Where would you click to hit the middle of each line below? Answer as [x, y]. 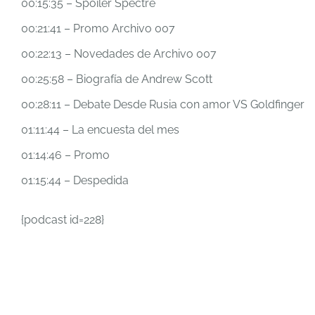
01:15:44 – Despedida [75, 180]
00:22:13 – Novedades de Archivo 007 [119, 54]
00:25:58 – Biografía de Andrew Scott [117, 79]
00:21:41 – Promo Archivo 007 [98, 28]
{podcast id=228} [63, 220]
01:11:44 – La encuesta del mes [100, 130]
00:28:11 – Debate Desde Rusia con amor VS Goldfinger [163, 104]
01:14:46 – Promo [65, 155]
